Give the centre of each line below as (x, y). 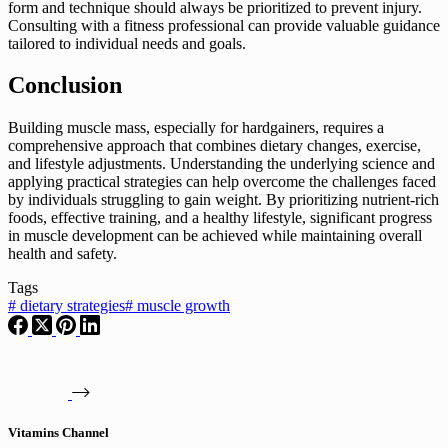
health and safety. (62, 254)
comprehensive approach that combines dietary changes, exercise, (214, 146)
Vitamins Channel (58, 433)
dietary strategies (70, 306)
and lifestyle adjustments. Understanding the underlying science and (221, 164)
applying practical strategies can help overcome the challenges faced (222, 182)
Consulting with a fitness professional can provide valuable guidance (224, 25)
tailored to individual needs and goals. (127, 43)
